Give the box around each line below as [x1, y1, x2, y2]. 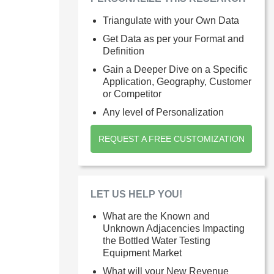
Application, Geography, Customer [103, 76, 251, 87]
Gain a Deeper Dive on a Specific [103, 64, 248, 75]
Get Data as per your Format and [103, 34, 244, 44]
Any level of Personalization [103, 107, 224, 117]
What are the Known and [103, 211, 210, 221]
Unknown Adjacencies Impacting [103, 223, 245, 234]
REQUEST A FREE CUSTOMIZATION [98, 134, 245, 144]
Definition [103, 46, 144, 56]
